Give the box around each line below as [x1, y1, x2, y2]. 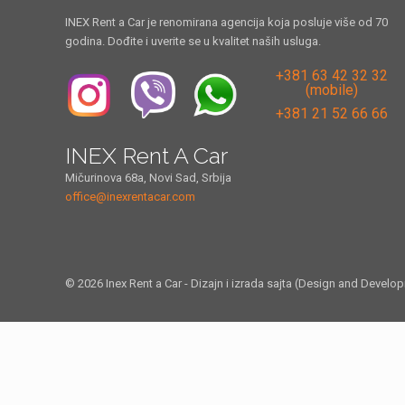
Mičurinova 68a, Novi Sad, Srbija [65, 171, 231, 184]
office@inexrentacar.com [65, 190, 195, 203]
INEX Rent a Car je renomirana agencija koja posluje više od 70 [65, 15, 388, 29]
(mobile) [306, 81, 359, 99]
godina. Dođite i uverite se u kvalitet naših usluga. [65, 34, 321, 48]
